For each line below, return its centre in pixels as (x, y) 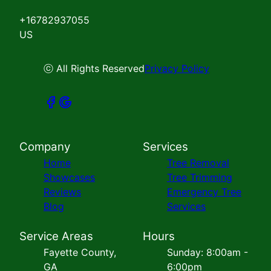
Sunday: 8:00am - (207, 253)
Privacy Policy (177, 69)
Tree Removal (198, 163)
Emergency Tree (204, 192)
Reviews (62, 192)
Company (45, 147)
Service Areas (56, 237)
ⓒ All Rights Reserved (94, 69)
